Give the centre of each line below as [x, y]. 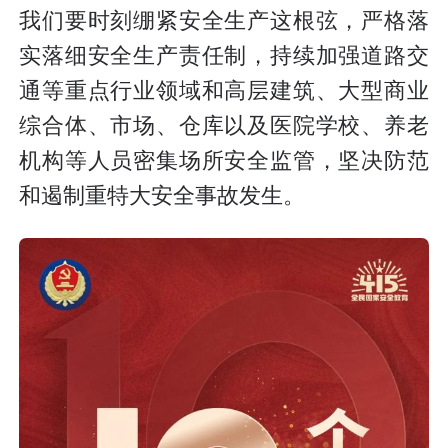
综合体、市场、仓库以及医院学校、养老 [224, 126]
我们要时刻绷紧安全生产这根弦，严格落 [224, 21]
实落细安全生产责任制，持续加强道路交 [224, 56]
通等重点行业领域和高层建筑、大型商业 [224, 91]
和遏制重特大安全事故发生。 [162, 196]
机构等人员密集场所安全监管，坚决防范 [224, 161]
